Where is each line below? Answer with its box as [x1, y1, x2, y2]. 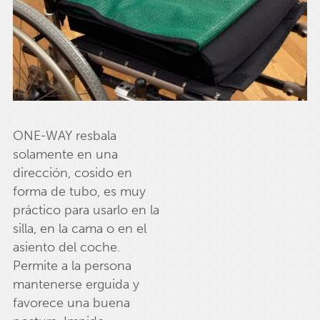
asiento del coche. [12, 239, 120, 255]
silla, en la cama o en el [12, 220, 146, 236]
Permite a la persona [12, 257, 131, 274]
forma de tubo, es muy [12, 183, 146, 199]
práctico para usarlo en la [12, 201, 159, 218]
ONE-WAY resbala [12, 127, 116, 144]
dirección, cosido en [12, 164, 132, 181]
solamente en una [12, 146, 118, 162]
